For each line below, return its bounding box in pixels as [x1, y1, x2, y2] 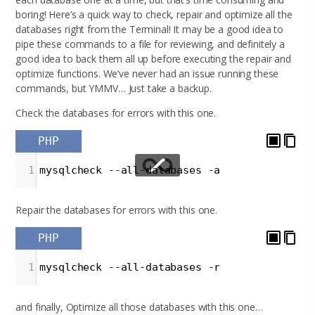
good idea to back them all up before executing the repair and [15, 51, 291, 65]
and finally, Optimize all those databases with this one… [15, 300, 263, 314]
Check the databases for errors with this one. [15, 105, 217, 120]
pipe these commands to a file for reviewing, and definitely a [15, 37, 285, 51]
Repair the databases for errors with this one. [15, 202, 217, 217]
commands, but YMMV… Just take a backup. [15, 81, 212, 95]
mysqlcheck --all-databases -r [39, 260, 221, 274]
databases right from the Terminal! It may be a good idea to [15, 22, 284, 36]
